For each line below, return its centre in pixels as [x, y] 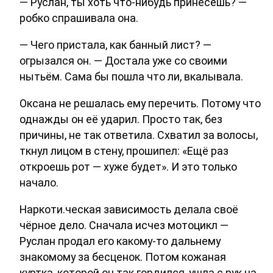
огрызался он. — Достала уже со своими [123, 60]
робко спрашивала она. [79, 18]
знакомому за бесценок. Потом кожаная [123, 257]
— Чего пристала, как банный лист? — [115, 44]
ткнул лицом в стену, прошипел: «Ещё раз [124, 151]
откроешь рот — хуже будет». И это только [128, 166]
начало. [39, 182]
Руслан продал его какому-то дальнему [120, 241]
